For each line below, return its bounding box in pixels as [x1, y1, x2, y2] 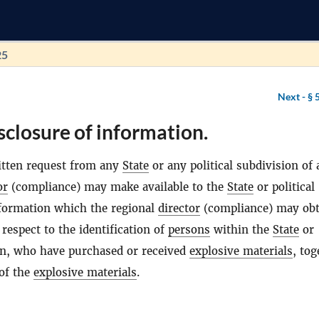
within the [210, 223, 273, 236]
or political [253, 180, 315, 194]
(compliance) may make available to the [8, 180, 227, 194]
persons [168, 223, 210, 236]
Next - [278, 90, 308, 103]
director [158, 202, 200, 215]
